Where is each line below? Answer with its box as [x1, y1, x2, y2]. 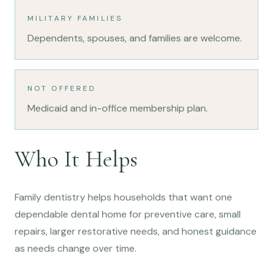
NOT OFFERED [27, 83, 96, 93]
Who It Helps [15, 144, 138, 173]
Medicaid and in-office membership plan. [27, 101, 208, 115]
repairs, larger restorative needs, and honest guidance [15, 224, 257, 238]
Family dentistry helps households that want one [15, 190, 232, 204]
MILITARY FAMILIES [27, 13, 123, 23]
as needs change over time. [15, 241, 136, 255]
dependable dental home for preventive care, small [15, 207, 241, 221]
